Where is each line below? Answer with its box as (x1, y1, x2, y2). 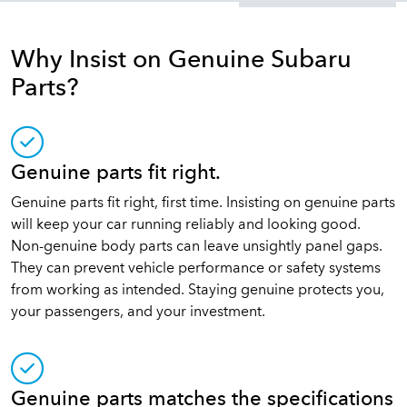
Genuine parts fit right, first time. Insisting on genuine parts (11, 196, 395, 211)
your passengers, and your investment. (11, 305, 265, 320)
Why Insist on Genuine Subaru (11, 49, 352, 73)
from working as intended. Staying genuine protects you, (11, 283, 384, 298)
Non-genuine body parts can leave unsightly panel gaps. (11, 240, 382, 254)
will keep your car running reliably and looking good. (11, 218, 361, 233)
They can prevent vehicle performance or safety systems (11, 262, 381, 276)
